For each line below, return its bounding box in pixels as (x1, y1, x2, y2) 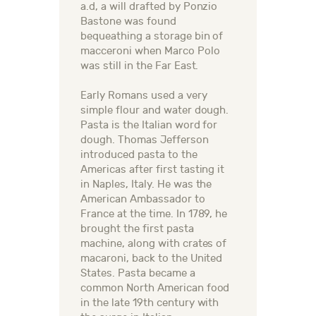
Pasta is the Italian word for (80, 119, 218, 131)
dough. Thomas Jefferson (80, 133, 209, 146)
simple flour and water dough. (80, 104, 229, 116)
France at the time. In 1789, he (80, 207, 228, 220)
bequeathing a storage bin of (80, 30, 224, 42)
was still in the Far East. (80, 59, 199, 72)
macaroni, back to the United (80, 252, 223, 265)
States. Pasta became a (80, 267, 195, 279)
